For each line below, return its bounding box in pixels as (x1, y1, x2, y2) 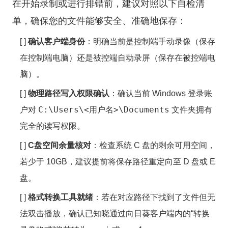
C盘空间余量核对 (28, 141, 91, 150)
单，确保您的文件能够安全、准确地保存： (12, 16, 186, 26)
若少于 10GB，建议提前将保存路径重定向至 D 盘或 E (20, 157, 215, 166)
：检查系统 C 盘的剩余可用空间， (91, 141, 215, 150)
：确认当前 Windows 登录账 (109, 89, 212, 98)
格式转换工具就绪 (28, 193, 93, 202)
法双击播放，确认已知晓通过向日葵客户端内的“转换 (20, 209, 210, 218)
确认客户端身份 (28, 37, 85, 46)
